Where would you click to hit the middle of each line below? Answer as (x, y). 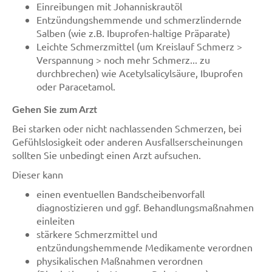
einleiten (56, 220)
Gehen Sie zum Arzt (55, 110)
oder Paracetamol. (76, 86)
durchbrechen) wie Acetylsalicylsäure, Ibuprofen (140, 73)
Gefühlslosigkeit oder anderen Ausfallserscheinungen (127, 141)
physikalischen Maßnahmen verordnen (120, 260)
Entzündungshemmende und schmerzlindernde (139, 19)
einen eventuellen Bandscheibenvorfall (121, 194)
